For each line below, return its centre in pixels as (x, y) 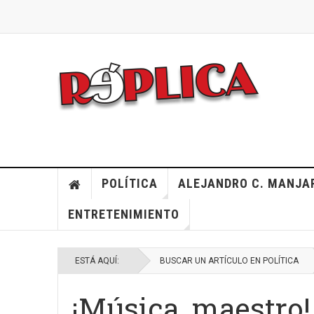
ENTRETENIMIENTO (123, 214)
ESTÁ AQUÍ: (99, 261)
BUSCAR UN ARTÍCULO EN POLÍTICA (229, 261)
